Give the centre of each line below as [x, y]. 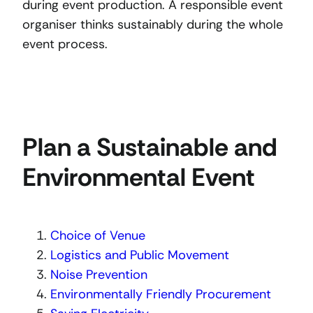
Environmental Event [139, 177]
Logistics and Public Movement [140, 255]
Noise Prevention [99, 274]
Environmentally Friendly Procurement [161, 294]
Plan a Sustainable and [150, 147]
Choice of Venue [98, 235]
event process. [65, 44]
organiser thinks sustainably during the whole [153, 24]
